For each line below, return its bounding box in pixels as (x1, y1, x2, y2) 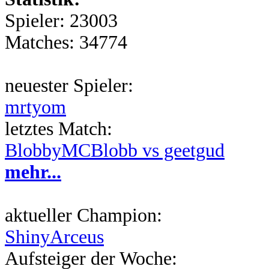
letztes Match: (5, 118, 112, 139)
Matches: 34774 (5, 32, 127, 53)
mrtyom (5, 97, 66, 118)
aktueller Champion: (5, 205, 162, 226)
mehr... (5, 162, 61, 183)
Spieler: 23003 (5, 10, 118, 31)
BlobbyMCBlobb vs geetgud (5, 140, 225, 161)
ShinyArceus (5, 226, 104, 247)
